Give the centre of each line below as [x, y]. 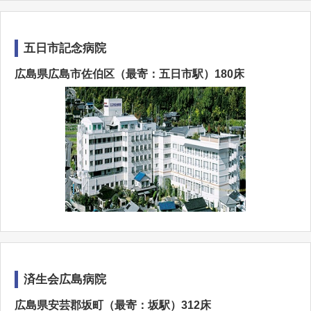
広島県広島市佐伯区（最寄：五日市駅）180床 [129, 74]
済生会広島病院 [65, 279]
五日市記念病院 [65, 48]
